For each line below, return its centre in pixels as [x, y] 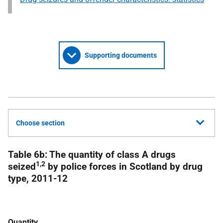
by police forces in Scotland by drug [124, 167]
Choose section [40, 123]
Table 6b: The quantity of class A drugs [92, 155]
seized [22, 167]
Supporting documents [120, 55]
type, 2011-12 [38, 178]
